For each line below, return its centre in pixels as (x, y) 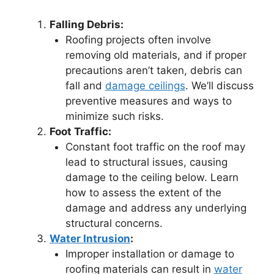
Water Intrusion (90, 238)
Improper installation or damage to (150, 254)
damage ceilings (145, 85)
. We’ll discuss (219, 85)
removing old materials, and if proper (156, 55)
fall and (85, 85)
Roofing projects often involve (138, 39)
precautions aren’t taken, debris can (154, 70)
